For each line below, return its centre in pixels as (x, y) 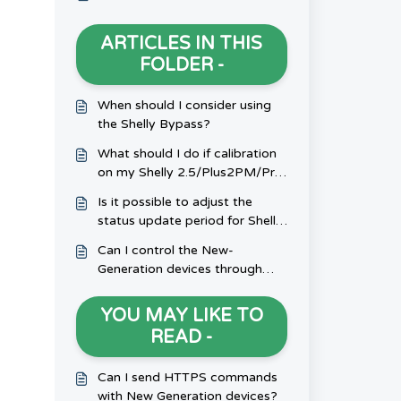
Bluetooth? (131, 288)
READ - (182, 337)
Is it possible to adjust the (175, 202)
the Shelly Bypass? (154, 124)
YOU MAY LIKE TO (181, 316)
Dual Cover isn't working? (172, 191)
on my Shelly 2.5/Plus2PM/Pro (190, 172)
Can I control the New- (165, 250)
